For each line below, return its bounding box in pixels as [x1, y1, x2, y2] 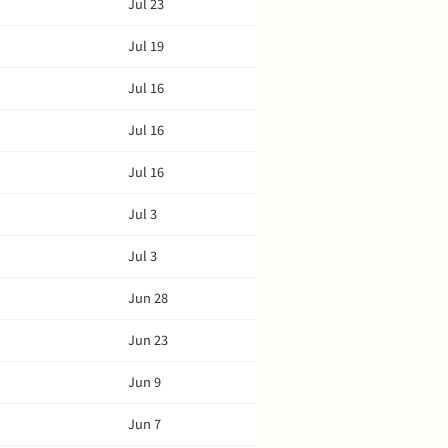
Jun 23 [128, 330, 168, 351]
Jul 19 [128, 36, 164, 57]
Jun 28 [128, 288, 168, 309]
